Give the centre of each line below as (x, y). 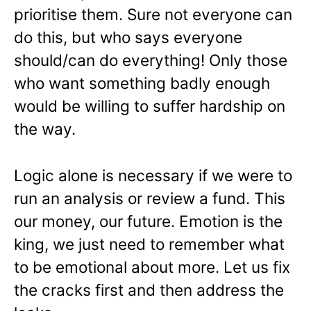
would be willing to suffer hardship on (150, 106)
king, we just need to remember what (149, 244)
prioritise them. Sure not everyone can (153, 15)
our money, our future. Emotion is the (148, 221)
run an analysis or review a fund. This (150, 198)
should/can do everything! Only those (151, 60)
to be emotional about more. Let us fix (152, 267)
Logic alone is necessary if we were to (153, 175)
